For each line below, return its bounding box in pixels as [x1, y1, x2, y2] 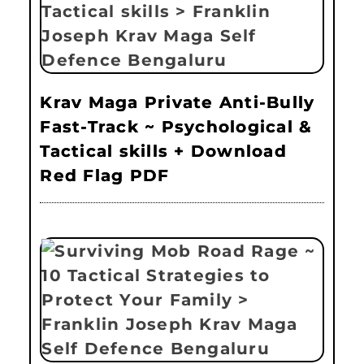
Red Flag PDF [40, 166, 170, 186]
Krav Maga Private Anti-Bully [40, 93, 315, 113]
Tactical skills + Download [40, 141, 287, 162]
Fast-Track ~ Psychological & [40, 117, 313, 137]
